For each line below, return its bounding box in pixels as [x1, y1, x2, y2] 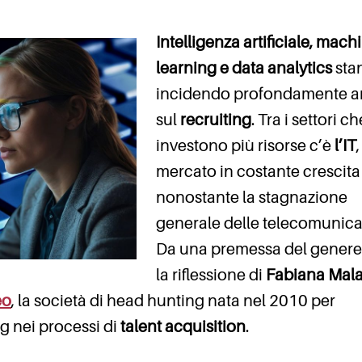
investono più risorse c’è [156, 137, 335, 155]
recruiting [180, 111, 251, 129]
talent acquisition [117, 318, 246, 336]
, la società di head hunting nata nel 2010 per [11, 292, 335, 310]
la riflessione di [156, 266, 266, 284]
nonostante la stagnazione [156, 188, 347, 207]
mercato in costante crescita [156, 162, 360, 181]
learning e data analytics [156, 59, 332, 78]
